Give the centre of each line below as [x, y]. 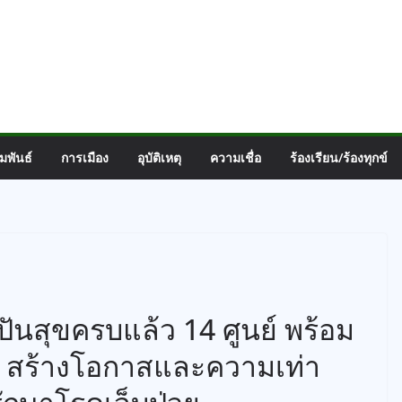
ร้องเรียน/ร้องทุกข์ [339, 157]
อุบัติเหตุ [159, 157]
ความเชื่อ [236, 157]
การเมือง [85, 157]
